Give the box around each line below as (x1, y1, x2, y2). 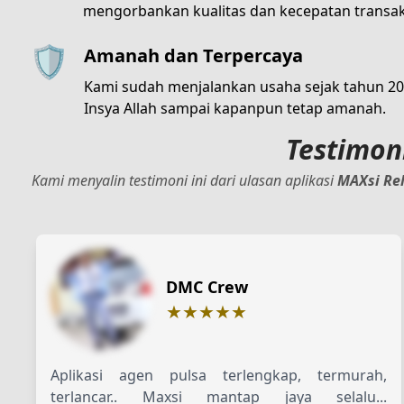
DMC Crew (166, 275, 248, 298)
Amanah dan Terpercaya (84, 42, 303, 68)
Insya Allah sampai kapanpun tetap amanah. (84, 97, 386, 118)
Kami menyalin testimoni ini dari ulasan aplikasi (32, 170, 337, 190)
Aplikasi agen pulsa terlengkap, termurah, (50, 364, 388, 385)
